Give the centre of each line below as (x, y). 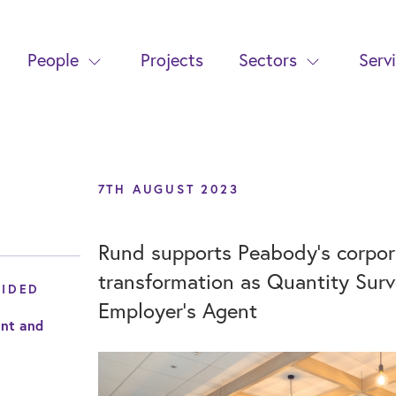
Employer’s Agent (177, 310)
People (53, 60)
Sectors (268, 60)
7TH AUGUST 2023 (168, 189)
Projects (172, 60)
